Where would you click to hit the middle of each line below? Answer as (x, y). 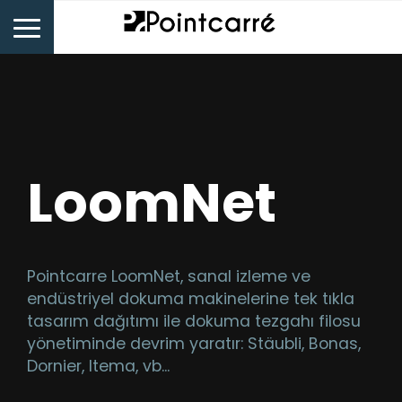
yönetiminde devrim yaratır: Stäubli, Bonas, (194, 344)
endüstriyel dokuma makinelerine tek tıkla (191, 299)
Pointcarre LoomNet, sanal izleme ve (169, 276)
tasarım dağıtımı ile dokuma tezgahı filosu (194, 321)
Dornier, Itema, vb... (98, 366)
